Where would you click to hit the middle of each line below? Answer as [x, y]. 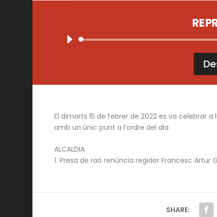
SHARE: [178, 209]
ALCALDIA [69, 149]
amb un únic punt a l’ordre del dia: [112, 127]
